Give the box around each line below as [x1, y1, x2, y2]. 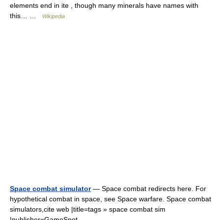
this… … [10, 12, 42, 20]
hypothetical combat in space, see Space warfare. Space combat [10, 195, 211, 203]
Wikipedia [42, 13, 65, 19]
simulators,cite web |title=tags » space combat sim [10, 205, 165, 213]
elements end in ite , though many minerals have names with [10, 1, 198, 9]
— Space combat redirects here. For [91, 185, 206, 192]
